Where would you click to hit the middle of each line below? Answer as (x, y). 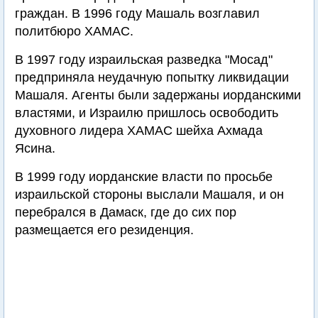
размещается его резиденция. (104, 230)
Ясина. (35, 148)
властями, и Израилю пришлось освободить (147, 113)
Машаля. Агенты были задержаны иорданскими (158, 95)
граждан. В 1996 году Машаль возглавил (137, 13)
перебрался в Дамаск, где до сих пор (126, 212)
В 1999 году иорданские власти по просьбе (144, 177)
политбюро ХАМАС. (74, 31)
